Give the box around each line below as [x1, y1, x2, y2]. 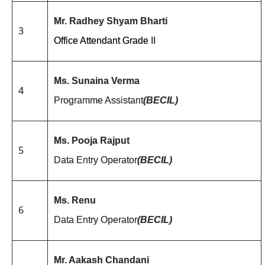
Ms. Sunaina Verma [54, 75, 140, 86]
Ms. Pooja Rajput [54, 135, 130, 146]
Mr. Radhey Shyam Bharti [54, 15, 167, 26]
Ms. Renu [54, 195, 96, 205]
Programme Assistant [54, 95, 143, 105]
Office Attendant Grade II [54, 35, 156, 46]
